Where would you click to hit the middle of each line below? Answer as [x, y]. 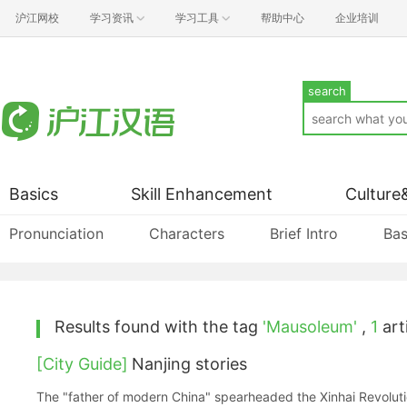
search [327, 91]
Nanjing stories [189, 364]
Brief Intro [304, 233]
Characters [187, 233]
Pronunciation [56, 233]
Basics [34, 194]
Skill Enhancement [202, 194]
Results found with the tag [159, 327]
